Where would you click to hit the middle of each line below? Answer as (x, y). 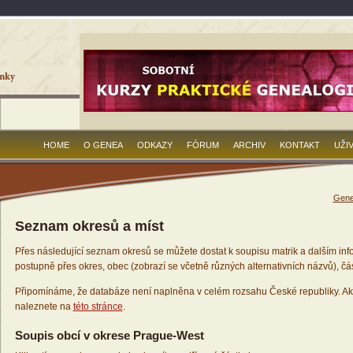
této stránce (98, 307)
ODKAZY (155, 145)
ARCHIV (249, 145)
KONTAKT (300, 145)
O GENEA (103, 145)
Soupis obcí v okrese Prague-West (109, 336)
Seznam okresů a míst (89, 227)
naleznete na (44, 307)
